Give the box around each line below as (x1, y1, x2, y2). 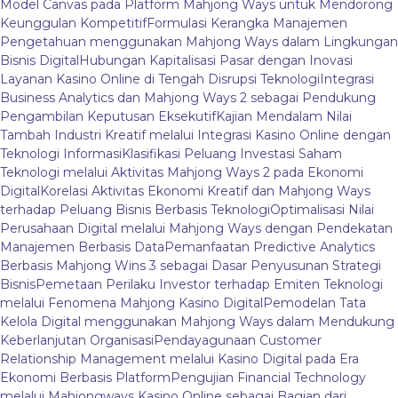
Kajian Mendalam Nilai (216, 108, 352, 125)
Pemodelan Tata (263, 295, 366, 312)
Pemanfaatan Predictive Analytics (164, 239, 375, 256)
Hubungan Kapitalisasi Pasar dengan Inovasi (79, 52, 353, 69)
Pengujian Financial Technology (171, 370, 366, 386)
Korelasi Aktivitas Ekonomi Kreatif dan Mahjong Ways (40, 183, 370, 200)
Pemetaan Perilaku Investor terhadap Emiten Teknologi (36, 276, 383, 293)
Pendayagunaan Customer (154, 332, 322, 349)
